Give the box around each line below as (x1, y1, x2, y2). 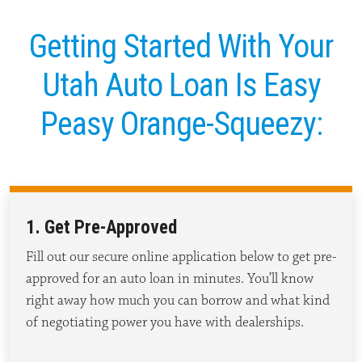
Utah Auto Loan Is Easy (41, 65, 321, 104)
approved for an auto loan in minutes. (26, 269, 247, 288)
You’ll (247, 269, 278, 288)
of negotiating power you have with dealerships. (26, 313, 304, 331)
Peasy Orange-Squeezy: (40, 104, 322, 143)
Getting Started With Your (29, 27, 333, 65)
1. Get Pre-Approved (26, 216, 177, 238)
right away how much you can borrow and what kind (26, 291, 330, 309)
